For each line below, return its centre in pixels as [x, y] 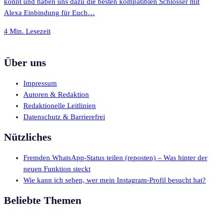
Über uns [25, 63]
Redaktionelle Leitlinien [60, 105]
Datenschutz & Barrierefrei [64, 117]
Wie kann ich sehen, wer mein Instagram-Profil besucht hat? [115, 180]
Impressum [40, 83]
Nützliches [28, 137]
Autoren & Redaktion [56, 94]
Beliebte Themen [43, 201]
